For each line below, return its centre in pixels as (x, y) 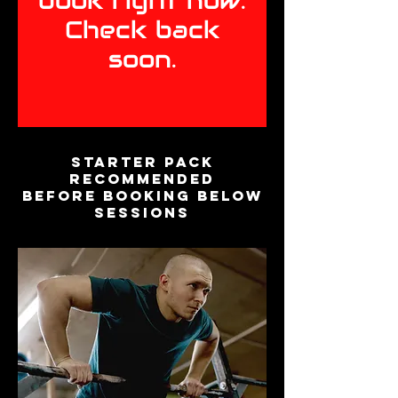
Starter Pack (142, 162)
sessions (142, 213)
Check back (142, 30)
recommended (142, 179)
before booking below (142, 196)
